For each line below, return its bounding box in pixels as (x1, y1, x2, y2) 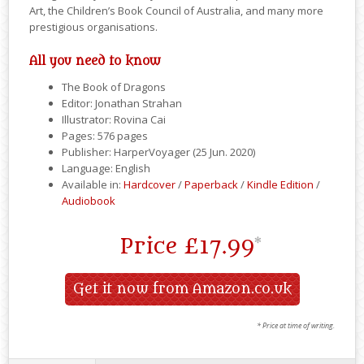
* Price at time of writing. (257, 320, 335, 331)
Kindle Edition (247, 177, 314, 193)
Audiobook (62, 193, 115, 209)
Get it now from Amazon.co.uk (72, 281, 292, 298)
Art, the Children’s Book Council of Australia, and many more (29, 3, 323, 19)
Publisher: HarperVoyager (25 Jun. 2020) (62, 145, 255, 160)
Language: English (62, 161, 150, 176)
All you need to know (29, 54, 161, 69)
